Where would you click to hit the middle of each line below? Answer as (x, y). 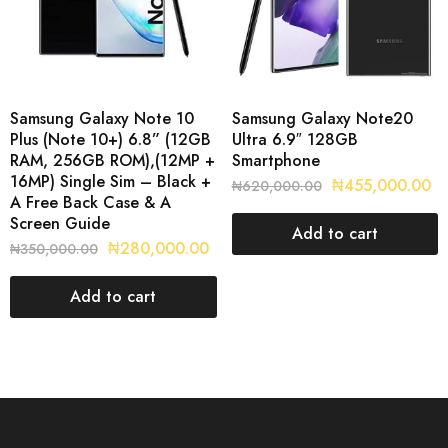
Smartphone (275, 160)
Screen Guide (60, 223)
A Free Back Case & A (90, 202)
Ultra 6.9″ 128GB (294, 139)
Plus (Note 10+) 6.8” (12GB (110, 139)
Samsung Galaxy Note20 (322, 118)
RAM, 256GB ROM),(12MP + (112, 160)
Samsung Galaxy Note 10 (102, 118)
